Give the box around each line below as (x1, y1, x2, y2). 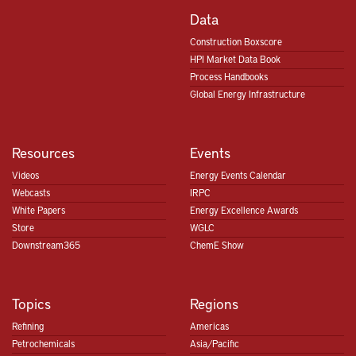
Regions (190, 293, 238, 314)
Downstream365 (12, 238, 80, 252)
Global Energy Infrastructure (190, 87, 305, 101)
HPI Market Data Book (190, 52, 281, 66)
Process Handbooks (190, 70, 268, 83)
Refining (12, 319, 44, 333)
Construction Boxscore (190, 35, 282, 48)
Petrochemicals (12, 337, 75, 350)
